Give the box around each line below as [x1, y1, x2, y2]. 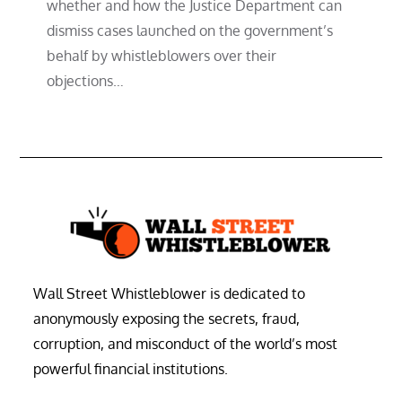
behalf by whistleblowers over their [47, 46, 277, 65]
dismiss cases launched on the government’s [47, 21, 334, 39]
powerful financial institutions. [33, 359, 229, 378]
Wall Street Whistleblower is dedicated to [33, 284, 306, 302]
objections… [47, 71, 125, 90]
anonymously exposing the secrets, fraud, [33, 309, 301, 328]
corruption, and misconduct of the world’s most [33, 334, 338, 353]
